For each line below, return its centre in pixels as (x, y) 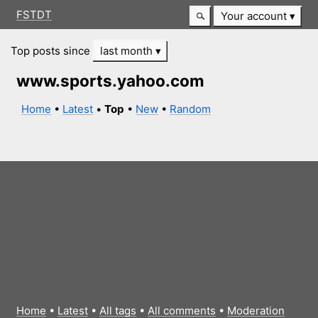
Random (191, 109)
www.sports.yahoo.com (110, 81)
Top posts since (52, 50)
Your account (253, 16)
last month (127, 50)
